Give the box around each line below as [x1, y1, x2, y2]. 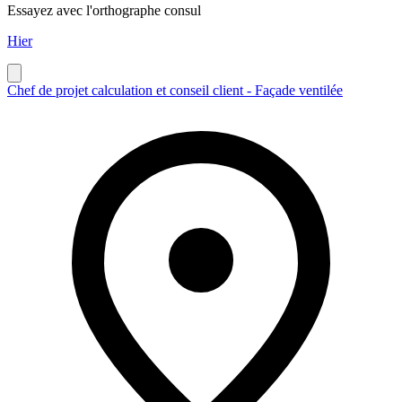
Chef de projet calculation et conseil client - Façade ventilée [7, 82, 343, 98]
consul [164, 2, 201, 18]
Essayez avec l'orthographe [7, 2, 164, 18]
